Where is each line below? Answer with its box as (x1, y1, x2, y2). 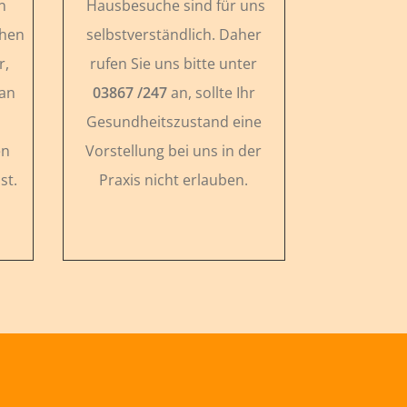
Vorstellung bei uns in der (85, 140, 263, 161)
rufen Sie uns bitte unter (90, 53, 258, 74)
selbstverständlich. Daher (85, 24, 262, 45)
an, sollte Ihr (166, 82, 255, 103)
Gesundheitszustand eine (85, 111, 262, 132)
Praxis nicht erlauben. (99, 169, 249, 190)
